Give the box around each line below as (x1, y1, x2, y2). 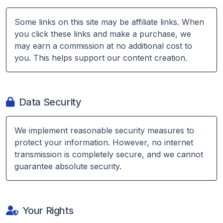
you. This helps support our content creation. (14, 53, 187, 63)
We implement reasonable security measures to (14, 125, 194, 135)
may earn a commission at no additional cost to (14, 41, 192, 51)
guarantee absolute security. (14, 161, 121, 171)
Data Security (18, 96, 82, 108)
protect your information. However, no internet (14, 137, 193, 147)
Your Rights (22, 205, 74, 217)
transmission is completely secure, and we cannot (14, 149, 203, 159)
